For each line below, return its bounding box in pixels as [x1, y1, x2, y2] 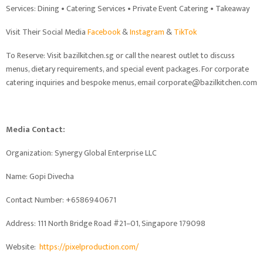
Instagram [130, 25, 164, 39]
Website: [6, 240, 39, 254]
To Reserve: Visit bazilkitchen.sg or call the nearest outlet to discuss [6, 48, 235, 62]
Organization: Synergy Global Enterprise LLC [6, 146, 157, 160]
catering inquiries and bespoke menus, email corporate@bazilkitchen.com [6, 75, 257, 89]
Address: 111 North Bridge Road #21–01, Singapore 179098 [6, 216, 205, 230]
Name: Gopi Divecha [6, 169, 74, 183]
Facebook [87, 25, 120, 39]
